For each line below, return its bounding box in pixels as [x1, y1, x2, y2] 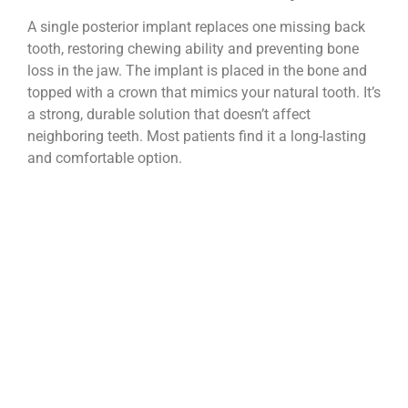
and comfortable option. [27, 149, 182, 168]
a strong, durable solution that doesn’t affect [27, 106, 311, 124]
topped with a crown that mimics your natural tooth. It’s [27, 84, 381, 102]
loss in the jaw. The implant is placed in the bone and [27, 62, 367, 80]
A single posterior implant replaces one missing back [27, 18, 365, 36]
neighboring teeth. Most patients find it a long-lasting [27, 127, 366, 146]
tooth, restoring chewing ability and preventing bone [27, 40, 359, 58]
